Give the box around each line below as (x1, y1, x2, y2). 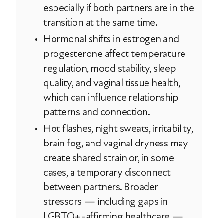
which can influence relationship (43, 91, 178, 104)
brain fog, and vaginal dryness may (43, 137, 188, 149)
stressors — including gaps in (43, 195, 168, 208)
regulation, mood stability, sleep (43, 62, 176, 74)
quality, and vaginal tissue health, (43, 76, 180, 89)
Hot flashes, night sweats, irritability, (43, 122, 193, 135)
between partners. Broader (43, 181, 158, 193)
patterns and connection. (43, 106, 150, 118)
